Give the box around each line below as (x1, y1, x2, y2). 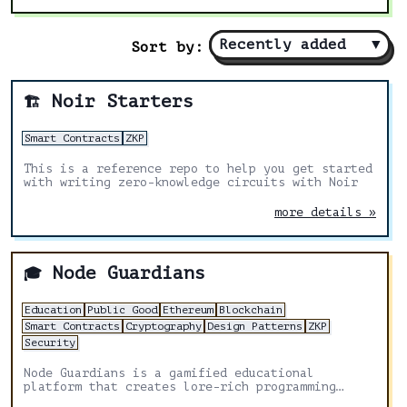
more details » (274, 205, 376, 219)
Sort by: (131, 38, 203, 55)
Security (25, 336, 75, 349)
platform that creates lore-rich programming (24, 380, 336, 393)
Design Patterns (207, 320, 303, 333)
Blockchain (219, 303, 283, 316)
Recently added (219, 36, 346, 53)
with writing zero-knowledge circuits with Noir (24, 175, 358, 189)
